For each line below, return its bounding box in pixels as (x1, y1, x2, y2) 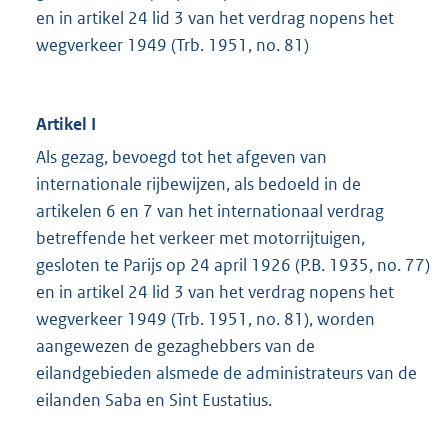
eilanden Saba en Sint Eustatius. (36, 389, 272, 412)
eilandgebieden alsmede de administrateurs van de (36, 362, 417, 385)
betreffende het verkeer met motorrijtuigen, (36, 227, 365, 250)
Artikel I (36, 113, 96, 136)
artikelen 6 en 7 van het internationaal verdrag (36, 200, 384, 223)
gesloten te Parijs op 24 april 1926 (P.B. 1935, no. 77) (36, 254, 430, 277)
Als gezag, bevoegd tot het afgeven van (36, 146, 327, 169)
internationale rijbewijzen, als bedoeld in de (36, 173, 361, 196)
